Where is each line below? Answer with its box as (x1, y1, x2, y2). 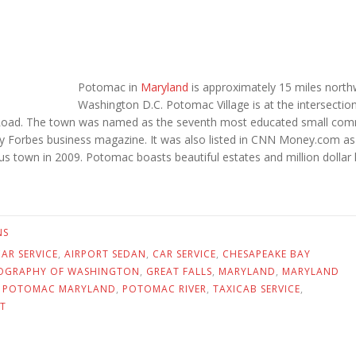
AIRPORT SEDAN (64, 247, 146, 261)
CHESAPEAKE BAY (222, 247, 311, 261)
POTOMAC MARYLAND (2, 282, 116, 296)
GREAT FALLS (146, 265, 212, 278)
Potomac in (78, 79, 141, 95)
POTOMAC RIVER (122, 282, 207, 296)
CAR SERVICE (153, 247, 216, 261)
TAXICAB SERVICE (213, 282, 300, 296)
